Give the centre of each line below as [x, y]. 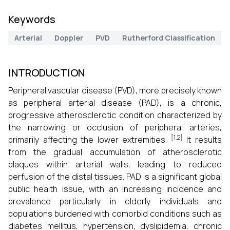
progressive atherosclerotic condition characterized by [115, 115]
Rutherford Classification [169, 38]
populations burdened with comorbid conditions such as [115, 214]
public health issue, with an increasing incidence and [115, 189]
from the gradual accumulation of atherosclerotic [115, 152]
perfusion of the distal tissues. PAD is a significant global [115, 177]
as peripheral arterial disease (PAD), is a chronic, [115, 103]
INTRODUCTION [46, 73]
